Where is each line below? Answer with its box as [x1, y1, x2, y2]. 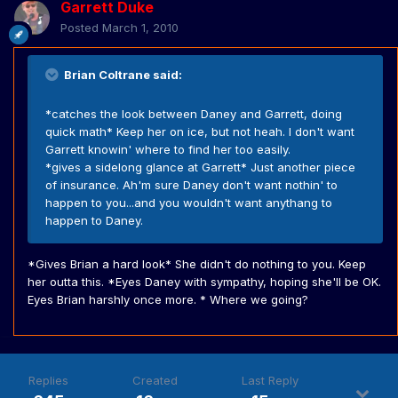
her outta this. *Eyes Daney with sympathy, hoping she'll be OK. [28, 275, 381, 290]
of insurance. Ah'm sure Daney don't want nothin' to [45, 178, 338, 193]
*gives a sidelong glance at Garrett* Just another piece [45, 160, 355, 175]
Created [132, 373, 178, 388]
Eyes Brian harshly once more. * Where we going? [28, 292, 308, 307]
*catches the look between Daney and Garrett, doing [45, 107, 342, 122]
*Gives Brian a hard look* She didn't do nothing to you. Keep [28, 257, 366, 272]
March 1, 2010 [102, 20, 179, 36]
